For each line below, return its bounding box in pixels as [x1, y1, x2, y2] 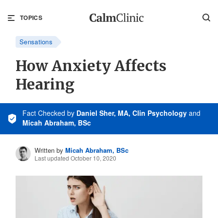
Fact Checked [22, 108, 65, 118]
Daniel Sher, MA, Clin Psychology [76, 108, 187, 118]
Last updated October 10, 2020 [35, 154, 117, 163]
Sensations [19, 37, 53, 46]
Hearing [16, 75, 74, 93]
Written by [35, 145, 64, 155]
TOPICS [20, 13, 42, 22]
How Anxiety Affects [16, 56, 166, 75]
